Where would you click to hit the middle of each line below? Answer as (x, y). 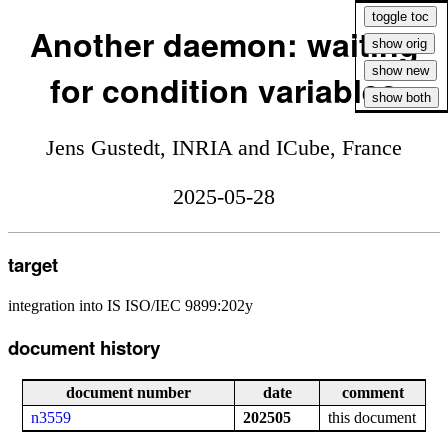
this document (372, 418)
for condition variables (224, 90)
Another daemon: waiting (224, 44)
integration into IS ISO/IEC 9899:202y (130, 305)
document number (128, 393)
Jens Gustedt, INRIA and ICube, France (224, 148)
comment (372, 393)
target (33, 265)
